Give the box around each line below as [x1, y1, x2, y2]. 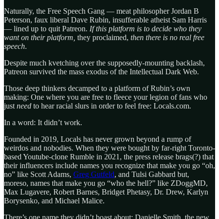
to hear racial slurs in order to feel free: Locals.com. [31, 101, 191, 110]
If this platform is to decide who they [89, 24, 201, 33]
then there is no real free [131, 33, 204, 42]
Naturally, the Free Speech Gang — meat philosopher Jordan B [4, 6, 199, 15]
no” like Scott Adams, [4, 170, 73, 178]
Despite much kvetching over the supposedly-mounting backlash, [4, 58, 205, 67]
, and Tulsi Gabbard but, [114, 170, 189, 178]
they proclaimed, [77, 33, 131, 42]
